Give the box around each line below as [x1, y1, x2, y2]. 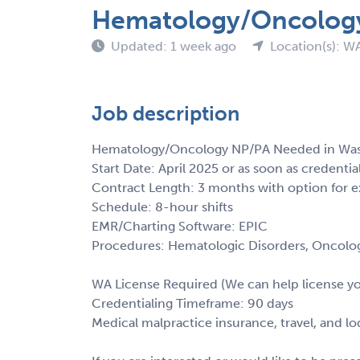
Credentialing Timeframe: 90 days [92, 295, 293, 311]
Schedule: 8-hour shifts [92, 198, 233, 215]
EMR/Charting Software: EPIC [92, 218, 268, 234]
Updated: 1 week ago [111, 38, 239, 54]
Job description [92, 100, 239, 126]
